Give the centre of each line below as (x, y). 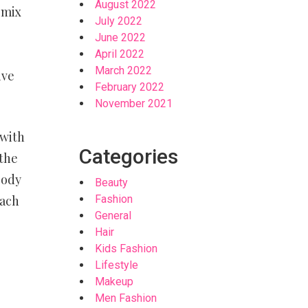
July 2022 (119, 21)
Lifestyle (117, 265)
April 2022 (120, 54)
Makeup (114, 282)
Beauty (112, 183)
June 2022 (121, 37)
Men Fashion (126, 298)
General (113, 216)
